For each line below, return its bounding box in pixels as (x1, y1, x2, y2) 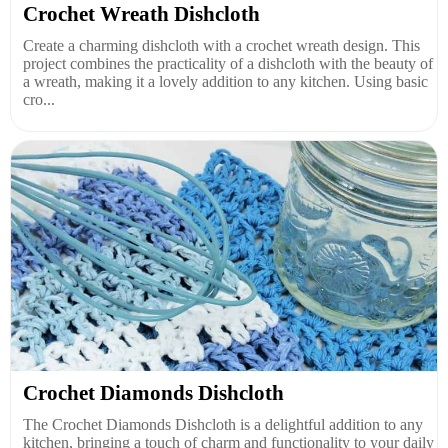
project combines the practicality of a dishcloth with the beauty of (23, 54, 433, 72)
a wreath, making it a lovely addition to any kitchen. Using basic (23, 72, 428, 90)
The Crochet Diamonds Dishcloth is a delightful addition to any (23, 415, 423, 433)
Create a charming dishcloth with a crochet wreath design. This (23, 36, 420, 54)
